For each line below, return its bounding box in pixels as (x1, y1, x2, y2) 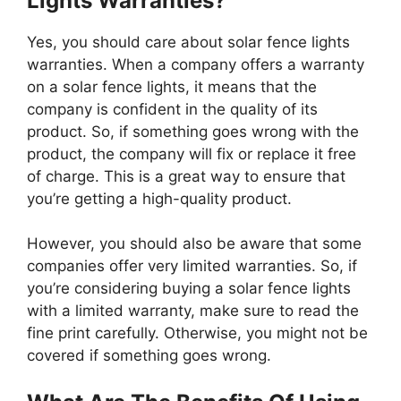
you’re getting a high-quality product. (27, 189, 292, 208)
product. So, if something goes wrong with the (27, 122, 359, 141)
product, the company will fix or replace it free (27, 144, 356, 163)
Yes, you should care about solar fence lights (27, 32, 350, 51)
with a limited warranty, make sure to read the (27, 302, 359, 320)
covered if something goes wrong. (27, 346, 271, 365)
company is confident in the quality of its (27, 99, 318, 118)
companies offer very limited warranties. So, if (27, 257, 357, 276)
